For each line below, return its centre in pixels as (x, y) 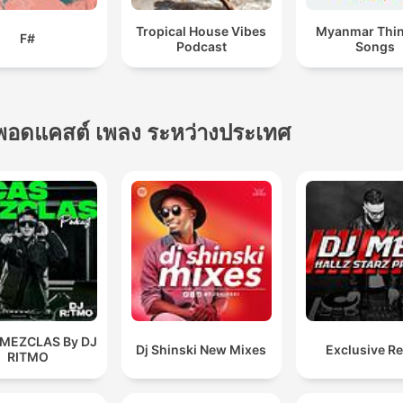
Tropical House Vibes (201, 31)
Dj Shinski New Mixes (201, 349)
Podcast (201, 46)
